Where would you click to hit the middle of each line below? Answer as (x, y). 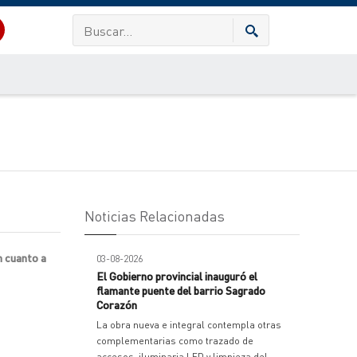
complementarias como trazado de (175, 341)
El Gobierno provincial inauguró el (177, 276)
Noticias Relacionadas (155, 216)
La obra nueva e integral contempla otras (189, 325)
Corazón (117, 304)
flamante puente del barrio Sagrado (181, 290)
